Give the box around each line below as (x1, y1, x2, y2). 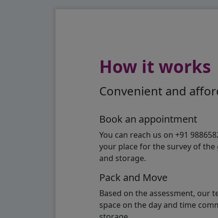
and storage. (99, 153, 146, 164)
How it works (99, 55, 211, 78)
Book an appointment (99, 112, 197, 126)
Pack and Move (99, 171, 167, 184)
